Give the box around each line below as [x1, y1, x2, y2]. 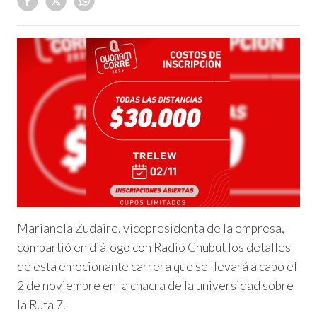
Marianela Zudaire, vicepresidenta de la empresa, [17, 220, 284, 236]
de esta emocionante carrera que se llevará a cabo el [17, 258, 297, 274]
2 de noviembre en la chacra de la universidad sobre [17, 277, 294, 293]
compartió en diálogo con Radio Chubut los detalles [17, 239, 291, 255]
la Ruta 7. [17, 296, 65, 312]
